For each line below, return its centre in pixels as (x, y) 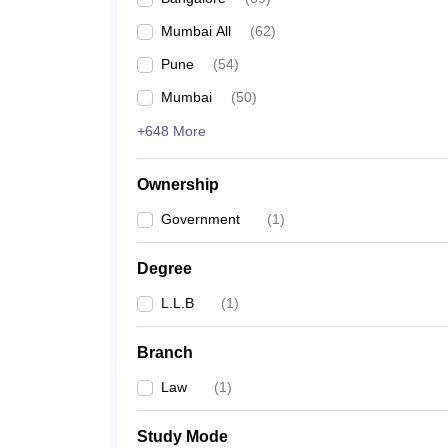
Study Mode (182, 436)
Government (200, 219)
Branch (165, 352)
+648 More (171, 131)
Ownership (178, 184)
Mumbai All (196, 31)
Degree (164, 268)
